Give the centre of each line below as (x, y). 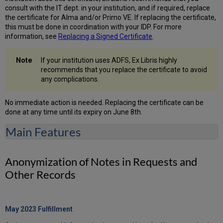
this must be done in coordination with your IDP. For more (94, 27)
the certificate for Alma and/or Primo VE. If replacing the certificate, (111, 17)
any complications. (70, 79)
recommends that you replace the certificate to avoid (124, 69)
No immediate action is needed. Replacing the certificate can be (105, 103)
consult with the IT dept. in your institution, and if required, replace (108, 8)
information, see (32, 36)
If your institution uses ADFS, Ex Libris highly (109, 60)
